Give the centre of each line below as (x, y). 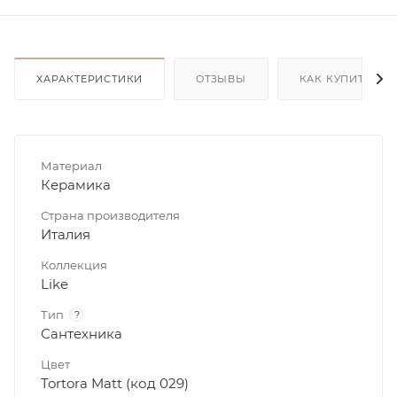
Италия (66, 234)
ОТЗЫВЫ (221, 78)
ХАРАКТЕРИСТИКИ (90, 78)
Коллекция (74, 265)
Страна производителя (110, 215)
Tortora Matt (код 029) (115, 383)
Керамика (76, 184)
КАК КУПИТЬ (335, 78)
